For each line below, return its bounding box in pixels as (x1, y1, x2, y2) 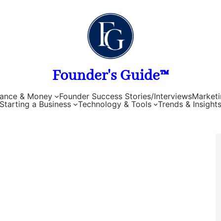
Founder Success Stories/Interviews (59, 91, 192, 101)
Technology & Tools (77, 99, 151, 109)
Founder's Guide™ (52, 67, 169, 86)
